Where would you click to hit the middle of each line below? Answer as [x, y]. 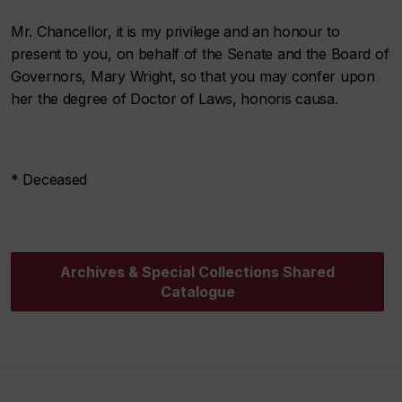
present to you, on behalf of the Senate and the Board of [200, 54]
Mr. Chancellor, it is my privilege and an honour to [175, 31]
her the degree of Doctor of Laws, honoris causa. [175, 99]
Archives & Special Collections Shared [197, 272]
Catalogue [197, 292]
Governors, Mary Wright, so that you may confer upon [193, 76]
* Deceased [49, 179]
